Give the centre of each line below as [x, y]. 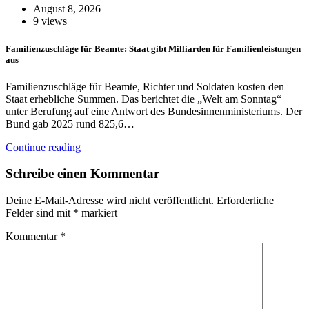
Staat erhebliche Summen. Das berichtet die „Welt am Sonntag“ [143, 99]
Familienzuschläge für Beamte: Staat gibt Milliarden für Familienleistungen [153, 48]
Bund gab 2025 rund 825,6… [70, 123]
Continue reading [43, 147]
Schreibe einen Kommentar [82, 174]
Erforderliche [245, 201]
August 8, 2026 [67, 9]
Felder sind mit [39, 213]
